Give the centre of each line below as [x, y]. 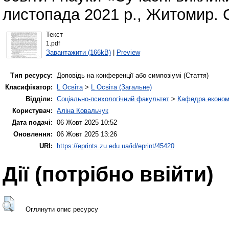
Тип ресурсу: [31, 76]
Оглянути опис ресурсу [62, 209]
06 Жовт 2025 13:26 [87, 134]
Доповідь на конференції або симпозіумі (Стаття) [133, 76]
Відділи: [39, 99]
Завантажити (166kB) [78, 52]
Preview [128, 52]
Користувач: [32, 111]
